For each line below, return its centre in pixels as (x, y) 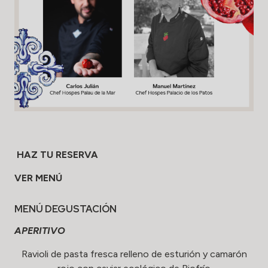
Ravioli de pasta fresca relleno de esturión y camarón (134, 254)
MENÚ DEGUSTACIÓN (66, 209)
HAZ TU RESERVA (57, 154)
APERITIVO (40, 230)
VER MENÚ (38, 178)
